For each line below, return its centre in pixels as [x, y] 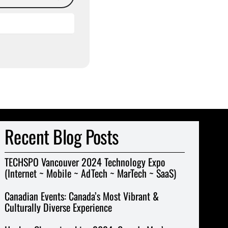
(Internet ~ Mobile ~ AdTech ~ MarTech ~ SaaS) [90, 173]
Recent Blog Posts [61, 136]
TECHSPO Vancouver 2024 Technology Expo [85, 162]
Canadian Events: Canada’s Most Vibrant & [81, 196]
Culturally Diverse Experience [58, 207]
